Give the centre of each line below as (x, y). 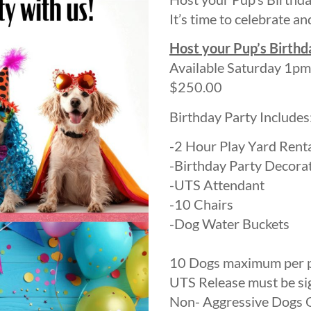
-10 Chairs (201, 204)
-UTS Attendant (217, 185)
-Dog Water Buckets (229, 224)
